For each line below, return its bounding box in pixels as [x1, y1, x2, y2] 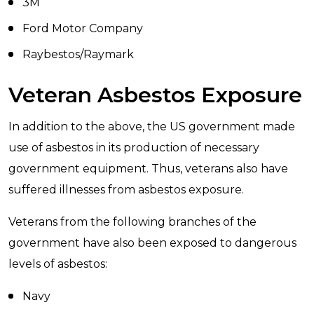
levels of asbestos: [8, 257, 107, 271]
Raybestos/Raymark [22, 48, 134, 61]
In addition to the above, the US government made [8, 120, 295, 133]
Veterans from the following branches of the [8, 215, 257, 228]
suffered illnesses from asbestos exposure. [8, 183, 244, 196]
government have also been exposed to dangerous [8, 236, 296, 250]
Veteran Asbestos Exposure [8, 82, 302, 108]
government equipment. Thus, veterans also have [8, 162, 288, 175]
